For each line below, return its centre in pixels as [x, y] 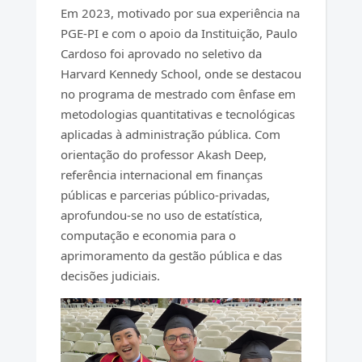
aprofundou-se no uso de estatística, [161, 215]
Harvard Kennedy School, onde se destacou [181, 73]
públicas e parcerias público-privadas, [165, 194]
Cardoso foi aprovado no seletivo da [161, 53]
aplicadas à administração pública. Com [170, 134]
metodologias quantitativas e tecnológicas [177, 114]
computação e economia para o [148, 235]
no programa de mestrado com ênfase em [178, 93]
